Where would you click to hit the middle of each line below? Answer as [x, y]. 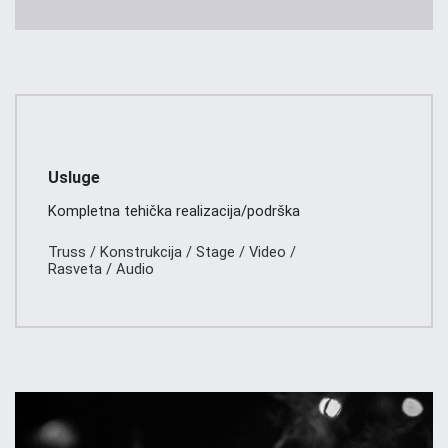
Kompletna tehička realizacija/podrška [174, 210]
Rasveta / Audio [101, 268]
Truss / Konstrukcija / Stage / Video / [172, 251]
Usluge [74, 177]
